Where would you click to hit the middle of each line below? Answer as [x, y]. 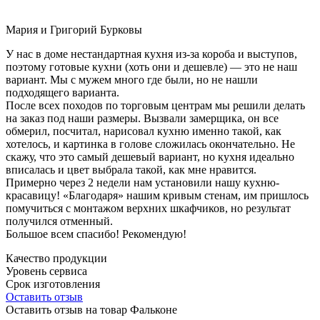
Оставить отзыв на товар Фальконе [91, 309]
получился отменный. [59, 221]
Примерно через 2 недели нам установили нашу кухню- [142, 182]
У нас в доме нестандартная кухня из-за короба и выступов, [151, 54]
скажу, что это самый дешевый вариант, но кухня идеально [150, 156]
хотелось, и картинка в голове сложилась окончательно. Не [150, 144]
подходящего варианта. [62, 92]
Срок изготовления [53, 284]
